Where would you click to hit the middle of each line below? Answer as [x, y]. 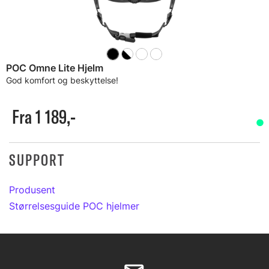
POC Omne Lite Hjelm [55, 68]
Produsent [32, 190]
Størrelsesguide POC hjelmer [74, 206]
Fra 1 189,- [44, 116]
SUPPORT [37, 160]
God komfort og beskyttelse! [62, 80]
